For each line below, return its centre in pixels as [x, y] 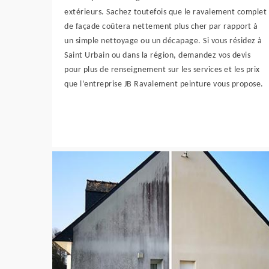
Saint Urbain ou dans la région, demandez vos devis [157, 56]
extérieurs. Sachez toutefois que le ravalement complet [165, 12]
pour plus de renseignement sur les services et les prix [162, 70]
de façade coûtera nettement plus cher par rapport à [161, 27]
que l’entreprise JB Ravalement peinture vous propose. [164, 84]
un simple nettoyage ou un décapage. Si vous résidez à [163, 41]
